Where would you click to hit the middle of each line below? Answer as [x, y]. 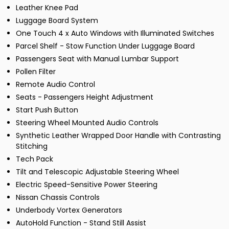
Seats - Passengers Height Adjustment [85, 97]
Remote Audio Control [55, 85]
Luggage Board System [57, 21]
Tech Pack [35, 159]
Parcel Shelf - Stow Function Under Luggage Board [105, 46]
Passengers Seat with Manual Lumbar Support [97, 59]
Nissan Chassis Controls [58, 198]
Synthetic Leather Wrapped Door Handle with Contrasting [118, 136]
